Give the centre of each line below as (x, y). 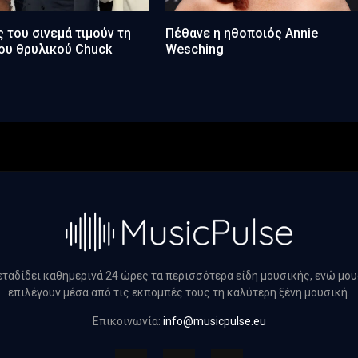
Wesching (195, 50)
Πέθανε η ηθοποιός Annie (242, 34)
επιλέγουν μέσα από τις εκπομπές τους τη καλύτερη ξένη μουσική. (179, 293)
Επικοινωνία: (127, 322)
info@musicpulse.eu (214, 322)
